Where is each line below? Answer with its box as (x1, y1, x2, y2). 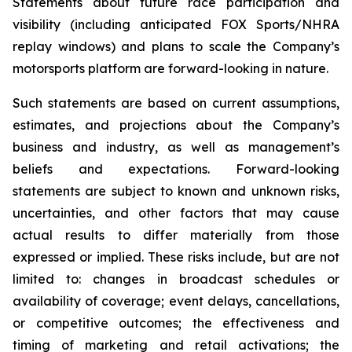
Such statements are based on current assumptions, (13, 94, 339, 111)
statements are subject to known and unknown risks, (13, 182, 339, 199)
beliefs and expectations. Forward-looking (13, 160, 339, 177)
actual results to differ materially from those (13, 226, 339, 243)
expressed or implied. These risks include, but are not (13, 248, 339, 265)
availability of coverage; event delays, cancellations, (13, 292, 339, 309)
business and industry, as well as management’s (13, 138, 339, 155)
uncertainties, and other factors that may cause (13, 204, 339, 221)
